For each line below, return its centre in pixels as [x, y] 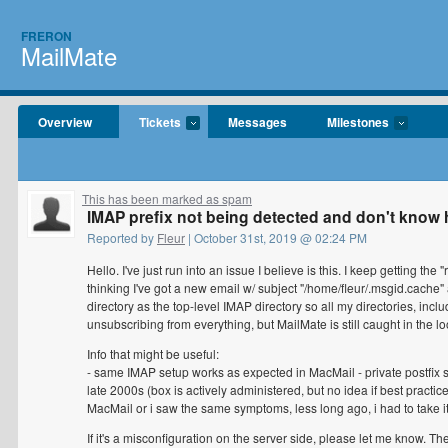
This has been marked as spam [167, 198]
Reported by [122, 237]
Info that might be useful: [153, 353]
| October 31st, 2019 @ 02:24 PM [276, 237]
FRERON [46, 36]
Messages [257, 122]
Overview [65, 122]
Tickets [160, 122]
